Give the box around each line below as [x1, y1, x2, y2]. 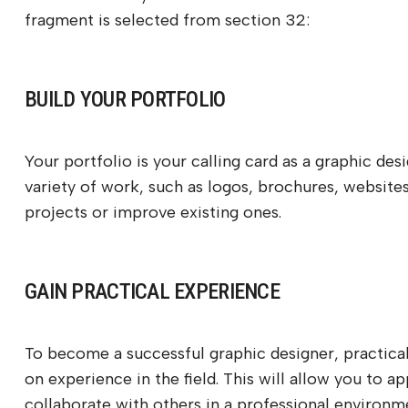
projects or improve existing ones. [25, 202, 281, 223]
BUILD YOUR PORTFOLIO [25, 87, 226, 113]
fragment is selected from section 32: [25, 10, 310, 31]
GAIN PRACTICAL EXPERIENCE [25, 279, 280, 305]
